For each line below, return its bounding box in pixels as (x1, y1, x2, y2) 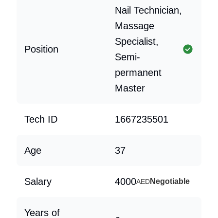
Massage (115, 20, 154, 31)
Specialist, (115, 36, 159, 47)
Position (24, 44, 58, 54)
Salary (24, 176, 52, 187)
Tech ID (24, 114, 57, 125)
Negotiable (150, 177, 190, 185)
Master (115, 83, 145, 93)
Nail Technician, (115, 5, 182, 16)
